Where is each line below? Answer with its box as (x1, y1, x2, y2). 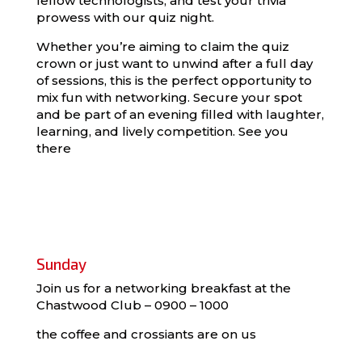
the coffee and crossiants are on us (36, 326, 259, 342)
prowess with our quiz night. (36, 10, 214, 25)
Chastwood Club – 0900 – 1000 (36, 297, 232, 313)
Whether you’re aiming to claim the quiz (36, 39, 289, 54)
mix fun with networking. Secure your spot (36, 90, 302, 105)
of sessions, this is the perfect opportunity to (36, 73, 312, 88)
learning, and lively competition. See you (36, 124, 288, 139)
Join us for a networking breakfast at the (36, 280, 291, 296)
